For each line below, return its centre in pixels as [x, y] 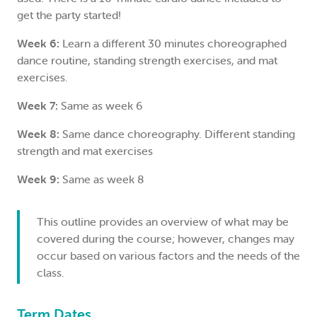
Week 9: [38, 179]
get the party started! [70, 15]
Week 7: [39, 105]
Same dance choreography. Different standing [177, 134]
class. [51, 272]
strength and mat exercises [86, 151]
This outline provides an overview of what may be [163, 221]
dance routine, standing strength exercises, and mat [147, 60]
